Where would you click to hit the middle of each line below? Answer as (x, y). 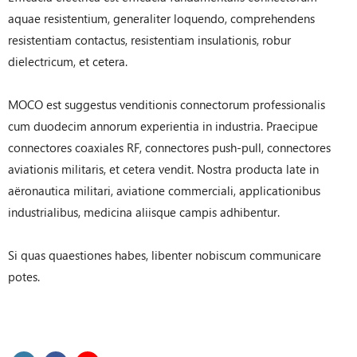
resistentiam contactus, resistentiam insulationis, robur (149, 40)
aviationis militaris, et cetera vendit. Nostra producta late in (163, 169)
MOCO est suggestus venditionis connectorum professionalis (167, 104)
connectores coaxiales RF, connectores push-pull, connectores (169, 147)
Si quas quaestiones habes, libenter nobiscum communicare (165, 255)
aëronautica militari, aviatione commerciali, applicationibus (164, 190)
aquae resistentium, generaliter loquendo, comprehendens (161, 18)
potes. (24, 277)
